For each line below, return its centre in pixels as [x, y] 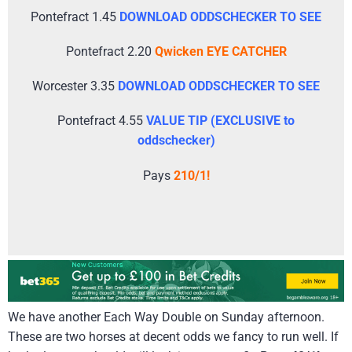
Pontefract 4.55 [102, 121]
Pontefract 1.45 [75, 16]
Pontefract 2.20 [110, 52]
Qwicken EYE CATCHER [220, 52]
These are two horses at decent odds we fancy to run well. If [173, 336]
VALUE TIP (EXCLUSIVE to [220, 121]
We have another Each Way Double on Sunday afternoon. [166, 317]
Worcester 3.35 [75, 86]
